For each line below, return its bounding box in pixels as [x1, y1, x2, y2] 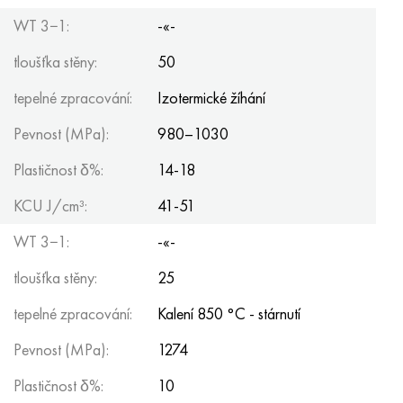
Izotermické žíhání [157, 87, 265, 108]
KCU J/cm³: [13, 195, 87, 216]
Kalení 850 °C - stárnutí [157, 303, 300, 324]
